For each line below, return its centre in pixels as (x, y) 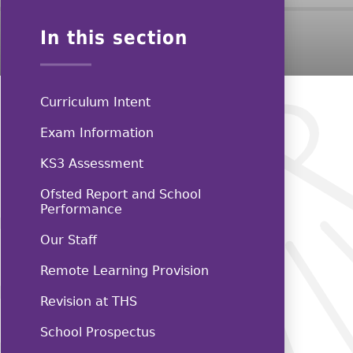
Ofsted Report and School (121, 195)
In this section (114, 38)
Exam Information (97, 133)
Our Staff (69, 240)
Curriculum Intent (95, 102)
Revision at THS (89, 302)
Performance (81, 210)
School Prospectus (98, 333)
